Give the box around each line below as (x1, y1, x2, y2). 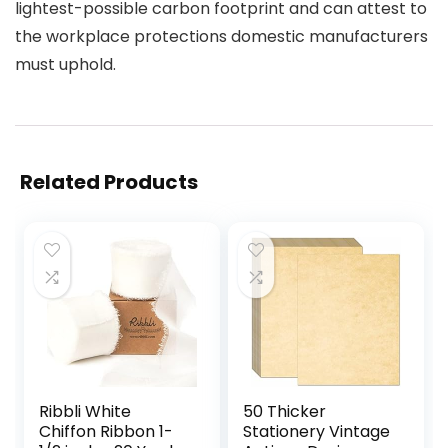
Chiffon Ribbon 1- (39, 419, 174, 443)
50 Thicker (243, 399, 327, 423)
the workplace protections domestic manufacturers (15, 24, 428, 48)
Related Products (20, 167, 198, 196)
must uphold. (15, 52, 116, 76)
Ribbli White (39, 399, 132, 423)
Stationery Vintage (243, 419, 391, 443)
